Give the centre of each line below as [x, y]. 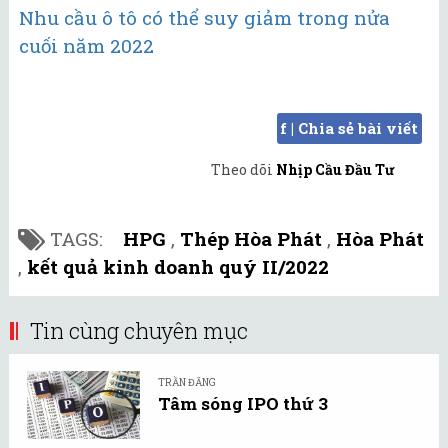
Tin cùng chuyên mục [139, 330]
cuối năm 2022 [86, 46]
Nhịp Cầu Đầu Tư [335, 169]
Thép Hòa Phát [251, 238]
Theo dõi [243, 169]
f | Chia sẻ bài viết [349, 127]
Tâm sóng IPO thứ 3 [243, 403]
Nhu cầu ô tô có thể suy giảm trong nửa [204, 18]
